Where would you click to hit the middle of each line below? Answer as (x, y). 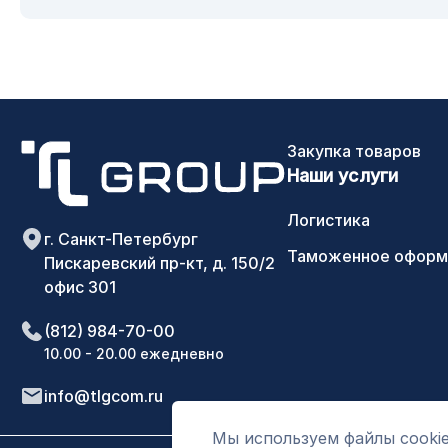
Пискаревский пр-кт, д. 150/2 (159, 263)
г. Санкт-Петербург (121, 239)
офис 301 (80, 287)
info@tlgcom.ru (103, 396)
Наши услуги (342, 175)
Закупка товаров (354, 151)
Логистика (328, 220)
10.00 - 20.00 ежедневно (134, 354)
